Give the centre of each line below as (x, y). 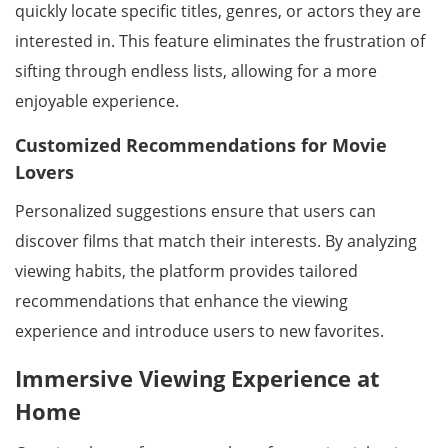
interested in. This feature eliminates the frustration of (220, 41)
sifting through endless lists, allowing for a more (196, 71)
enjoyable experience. (97, 101)
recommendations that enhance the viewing (181, 301)
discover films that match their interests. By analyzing (216, 241)
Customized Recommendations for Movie (201, 145)
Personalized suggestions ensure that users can (195, 211)
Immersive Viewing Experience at (197, 378)
